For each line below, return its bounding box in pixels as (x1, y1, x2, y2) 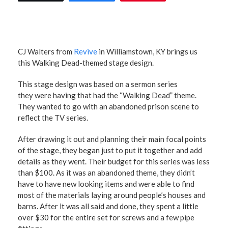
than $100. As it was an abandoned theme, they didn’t (18, 168, 195, 177)
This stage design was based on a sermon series (18, 79, 178, 89)
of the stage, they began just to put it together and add (18, 146, 202, 155)
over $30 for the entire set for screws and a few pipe (18, 213, 194, 222)
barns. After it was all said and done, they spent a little (18, 202, 198, 211)
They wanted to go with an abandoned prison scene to (18, 102, 199, 111)
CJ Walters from (18, 47, 74, 56)
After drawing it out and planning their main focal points (18, 134, 206, 144)
